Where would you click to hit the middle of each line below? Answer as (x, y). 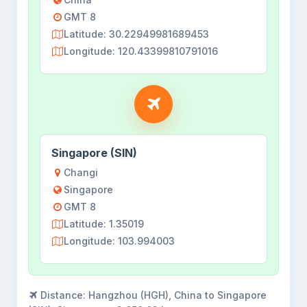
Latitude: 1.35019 (104, 224)
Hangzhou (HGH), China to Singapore (177, 295)
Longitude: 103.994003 (119, 241)
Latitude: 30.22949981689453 (136, 34)
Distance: (63, 295)
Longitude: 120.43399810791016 (141, 51)
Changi (81, 172)
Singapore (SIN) (94, 153)
